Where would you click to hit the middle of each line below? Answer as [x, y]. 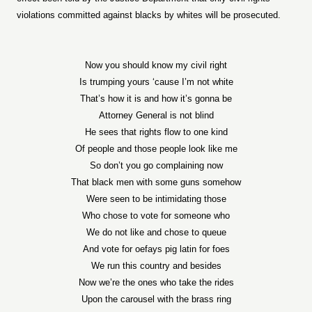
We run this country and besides [156, 266]
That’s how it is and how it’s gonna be [156, 99]
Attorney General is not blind [156, 115]
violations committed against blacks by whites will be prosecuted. [149, 15]
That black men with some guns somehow [156, 182]
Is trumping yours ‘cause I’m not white [156, 82]
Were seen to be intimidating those [156, 199]
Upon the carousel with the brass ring [156, 299]
